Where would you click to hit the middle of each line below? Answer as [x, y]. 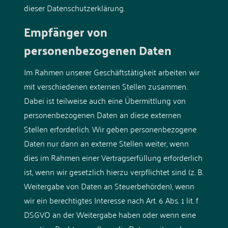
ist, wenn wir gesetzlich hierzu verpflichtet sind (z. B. [113, 171]
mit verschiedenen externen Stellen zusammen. [105, 86]
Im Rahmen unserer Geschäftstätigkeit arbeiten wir [111, 72]
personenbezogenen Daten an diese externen [102, 114]
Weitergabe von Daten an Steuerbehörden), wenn [109, 186]
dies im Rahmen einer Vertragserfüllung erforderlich [113, 157]
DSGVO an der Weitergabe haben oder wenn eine [110, 214]
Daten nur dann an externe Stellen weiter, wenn [106, 143]
